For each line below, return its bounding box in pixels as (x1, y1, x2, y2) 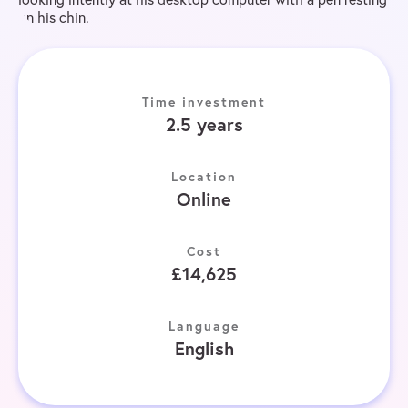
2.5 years (165, 112, 243, 137)
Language (168, 318, 240, 334)
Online (177, 187, 231, 211)
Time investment (142, 94, 266, 110)
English (174, 336, 234, 361)
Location (171, 168, 237, 185)
